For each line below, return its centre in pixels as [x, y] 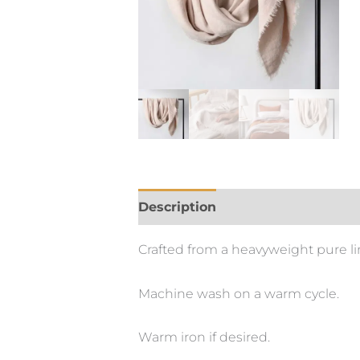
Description [177, 207]
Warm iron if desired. [204, 337]
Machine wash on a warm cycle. [239, 293]
